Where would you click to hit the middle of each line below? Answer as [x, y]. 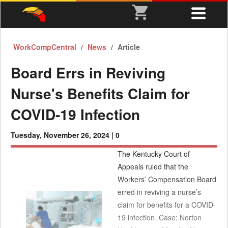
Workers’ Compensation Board [167, 179]
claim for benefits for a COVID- [167, 205]
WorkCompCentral [46, 47]
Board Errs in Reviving [88, 73]
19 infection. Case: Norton [160, 217]
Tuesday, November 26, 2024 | [63, 135]
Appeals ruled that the [153, 166]
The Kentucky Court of [154, 154]
